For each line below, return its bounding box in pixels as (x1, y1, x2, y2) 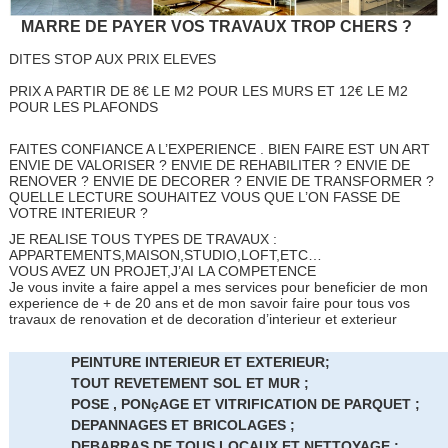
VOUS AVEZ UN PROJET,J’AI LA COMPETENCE (8, 263, 316, 280)
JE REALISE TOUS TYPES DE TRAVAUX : (8, 231, 277, 248)
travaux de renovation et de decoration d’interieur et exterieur (8, 311, 397, 328)
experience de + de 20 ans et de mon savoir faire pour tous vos (8, 295, 410, 312)
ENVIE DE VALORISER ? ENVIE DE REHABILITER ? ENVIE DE (8, 157, 410, 174)
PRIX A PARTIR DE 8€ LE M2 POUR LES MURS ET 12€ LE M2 (8, 83, 408, 100)
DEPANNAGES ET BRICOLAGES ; (71, 417, 296, 434)
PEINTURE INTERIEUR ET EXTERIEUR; (71, 354, 331, 371)
